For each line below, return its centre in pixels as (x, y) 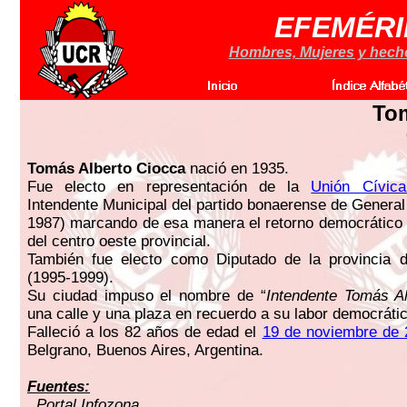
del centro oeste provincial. (119, 241)
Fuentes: (59, 387)
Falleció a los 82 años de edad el (145, 332)
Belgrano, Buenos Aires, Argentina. (145, 350)
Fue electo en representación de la (169, 187)
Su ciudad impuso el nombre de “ (147, 296)
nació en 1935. (237, 169)
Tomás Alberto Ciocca (106, 169)
